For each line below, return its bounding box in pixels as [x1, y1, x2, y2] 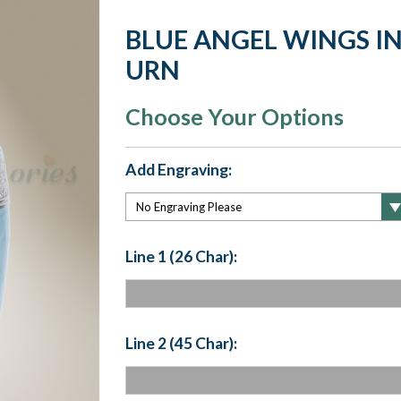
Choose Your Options [124, 103, 344, 130]
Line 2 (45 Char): [124, 333, 237, 353]
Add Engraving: [124, 160, 232, 179]
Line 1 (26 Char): [124, 247, 237, 266]
